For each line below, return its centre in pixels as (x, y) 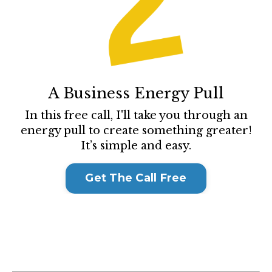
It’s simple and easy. (136, 145)
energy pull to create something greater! (136, 130)
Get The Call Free (136, 178)
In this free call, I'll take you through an (136, 115)
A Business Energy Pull (136, 93)
